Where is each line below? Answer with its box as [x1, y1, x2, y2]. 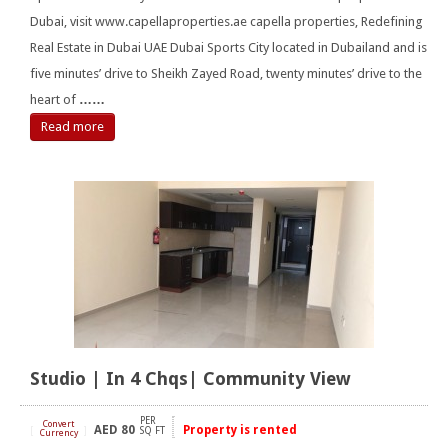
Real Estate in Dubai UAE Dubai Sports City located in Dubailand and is [30, 40, 427, 56]
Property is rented [183, 423, 297, 438]
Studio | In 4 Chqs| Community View [30, 368, 351, 390]
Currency [39, 428, 78, 439]
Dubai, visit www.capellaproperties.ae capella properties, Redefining [30, 14, 423, 30]
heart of [30, 92, 79, 108]
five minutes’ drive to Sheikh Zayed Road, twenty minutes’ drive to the [30, 66, 422, 82]
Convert [43, 419, 74, 430]
